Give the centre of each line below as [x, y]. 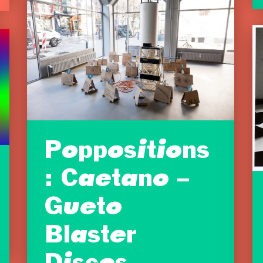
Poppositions [127, 152]
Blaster [91, 237]
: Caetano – [117, 181]
